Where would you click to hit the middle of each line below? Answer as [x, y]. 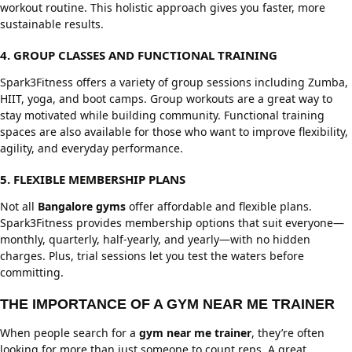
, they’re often [288, 333]
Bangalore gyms [82, 206]
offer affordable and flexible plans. [219, 206]
